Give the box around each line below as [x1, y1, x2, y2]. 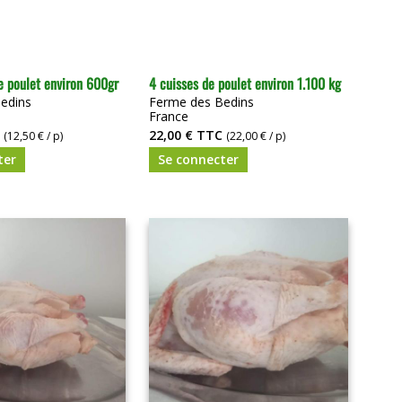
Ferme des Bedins [149, 92, 254, 110]
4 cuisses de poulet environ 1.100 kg [149, 72, 341, 94]
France [149, 107, 188, 125]
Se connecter [158, 150, 239, 168]
